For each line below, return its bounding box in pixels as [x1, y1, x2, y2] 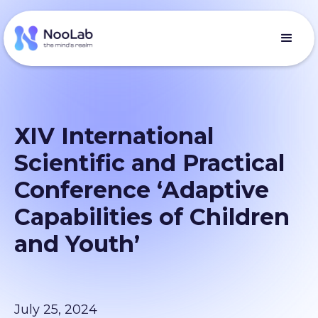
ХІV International [14, 122, 214, 150]
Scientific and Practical [14, 149, 285, 177]
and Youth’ [14, 230, 140, 258]
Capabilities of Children [14, 203, 290, 231]
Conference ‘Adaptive [14, 176, 269, 204]
